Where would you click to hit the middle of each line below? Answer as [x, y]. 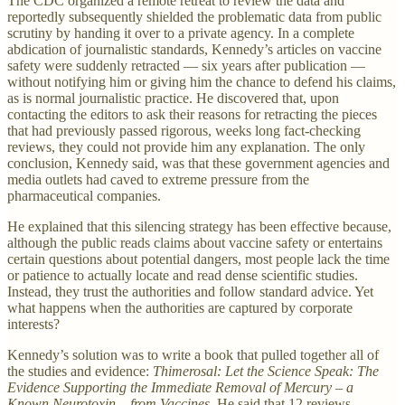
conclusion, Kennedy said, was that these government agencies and [198, 163]
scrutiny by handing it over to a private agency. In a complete [181, 33]
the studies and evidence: [80, 371]
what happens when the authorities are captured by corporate [180, 307]
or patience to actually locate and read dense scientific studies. [183, 275]
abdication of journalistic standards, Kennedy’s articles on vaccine [194, 49]
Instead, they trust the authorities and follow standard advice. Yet [190, 291]
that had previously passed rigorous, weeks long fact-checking [184, 130]
